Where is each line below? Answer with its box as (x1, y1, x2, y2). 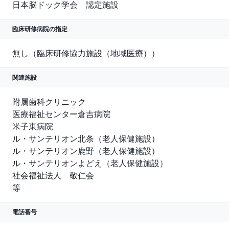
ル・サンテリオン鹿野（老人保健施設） (12, 145, 159, 157)
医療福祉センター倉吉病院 (12, 108, 110, 120)
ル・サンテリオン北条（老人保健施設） (12, 133, 159, 145)
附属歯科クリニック (12, 96, 86, 108)
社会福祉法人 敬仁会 (12, 170, 94, 181)
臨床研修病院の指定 (12, 25, 67, 34)
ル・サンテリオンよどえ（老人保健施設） (12, 157, 168, 169)
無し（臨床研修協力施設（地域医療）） (12, 48, 159, 59)
